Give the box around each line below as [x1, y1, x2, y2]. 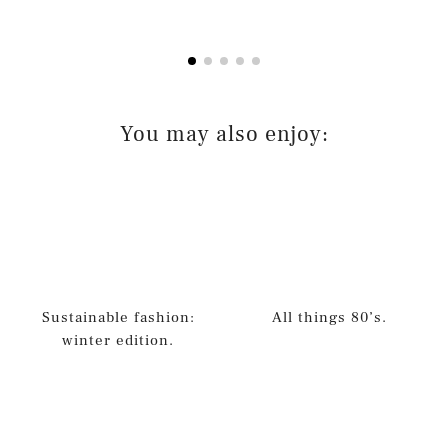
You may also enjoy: [119, 119, 329, 148]
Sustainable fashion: [41, 308, 195, 328]
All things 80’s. [272, 308, 388, 328]
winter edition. [62, 331, 175, 351]
